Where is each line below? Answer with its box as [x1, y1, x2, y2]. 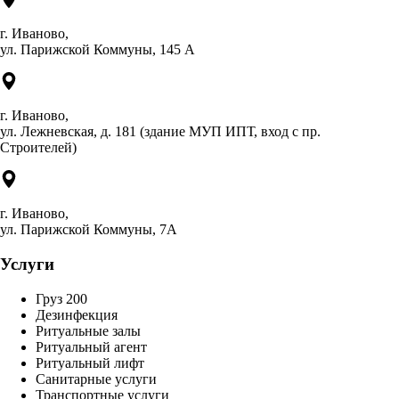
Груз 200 [36, 290, 87, 306]
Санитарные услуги [36, 370, 157, 387]
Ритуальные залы [36, 322, 141, 338]
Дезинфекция [36, 306, 118, 322]
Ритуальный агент [36, 338, 147, 354]
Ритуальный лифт [36, 354, 144, 370]
